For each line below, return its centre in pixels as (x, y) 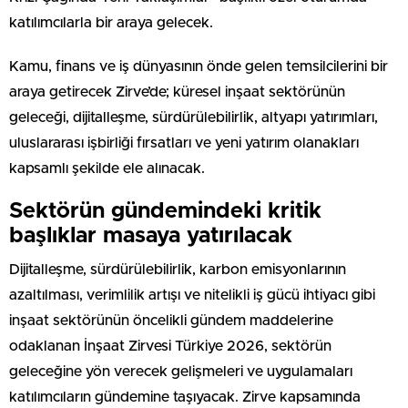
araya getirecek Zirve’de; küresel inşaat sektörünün (177, 92)
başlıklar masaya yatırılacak (151, 235)
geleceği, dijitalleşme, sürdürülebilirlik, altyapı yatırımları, (194, 117)
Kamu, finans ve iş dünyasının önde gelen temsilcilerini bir (199, 66)
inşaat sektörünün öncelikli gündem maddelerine (171, 320)
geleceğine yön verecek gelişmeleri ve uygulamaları (181, 371)
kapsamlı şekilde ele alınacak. (107, 168)
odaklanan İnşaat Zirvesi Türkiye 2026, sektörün (170, 346)
